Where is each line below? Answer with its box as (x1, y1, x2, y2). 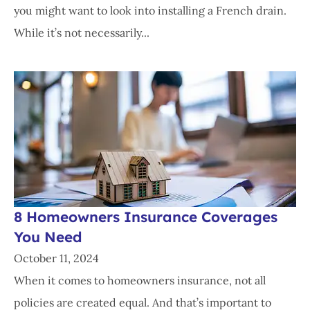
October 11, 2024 (14, 251, 99, 266)
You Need (14, 228, 82, 246)
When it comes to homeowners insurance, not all (14, 273, 266, 288)
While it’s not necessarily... (14, 26, 149, 40)
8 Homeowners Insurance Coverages (14, 208, 277, 226)
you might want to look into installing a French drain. (14, 3, 286, 18)
